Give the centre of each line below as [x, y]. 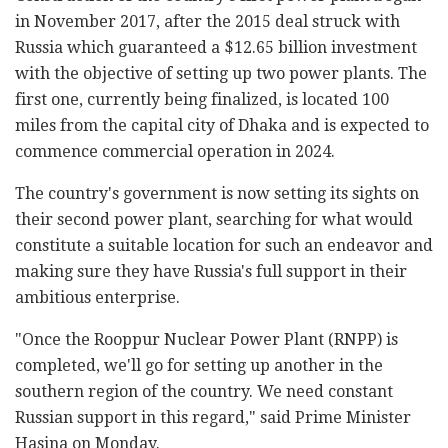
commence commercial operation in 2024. [175, 152]
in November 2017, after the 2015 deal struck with [207, 22]
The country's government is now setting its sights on [217, 194]
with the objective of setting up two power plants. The [221, 74]
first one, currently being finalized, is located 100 [202, 100]
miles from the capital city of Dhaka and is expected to [222, 126]
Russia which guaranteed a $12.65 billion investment [216, 48]
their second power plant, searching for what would [214, 220]
